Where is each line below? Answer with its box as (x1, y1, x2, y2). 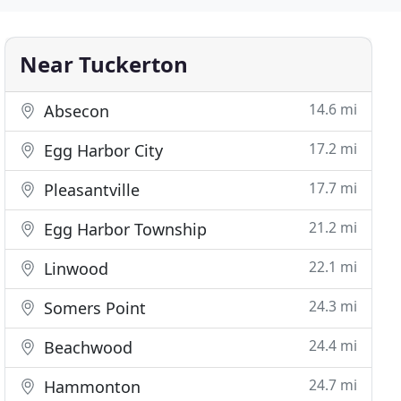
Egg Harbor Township (39, 218, 208, 240)
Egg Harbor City (39, 140, 164, 161)
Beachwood (39, 337, 133, 358)
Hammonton (39, 376, 141, 397)
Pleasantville (39, 179, 141, 200)
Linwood (39, 258, 109, 279)
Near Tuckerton (20, 49, 189, 79)
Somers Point (39, 297, 147, 319)
